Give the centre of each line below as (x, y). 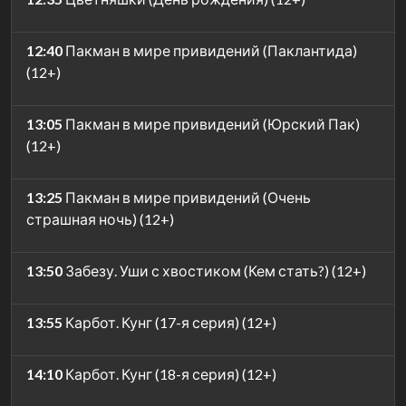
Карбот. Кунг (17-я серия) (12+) (169, 322)
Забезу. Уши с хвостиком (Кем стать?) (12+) (214, 270)
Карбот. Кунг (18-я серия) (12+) (169, 373)
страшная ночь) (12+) (100, 218)
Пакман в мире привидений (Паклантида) (210, 50)
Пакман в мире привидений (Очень (187, 197)
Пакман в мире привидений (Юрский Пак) (211, 123)
